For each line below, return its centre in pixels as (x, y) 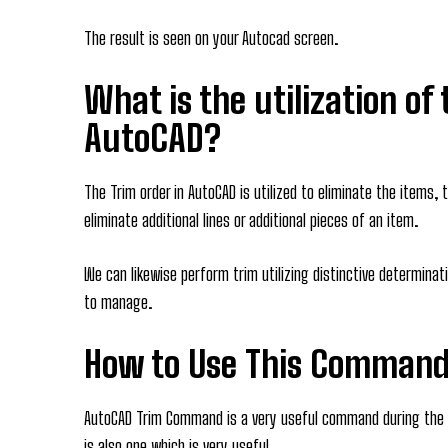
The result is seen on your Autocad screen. (211, 37)
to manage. (118, 301)
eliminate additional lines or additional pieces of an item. (251, 219)
